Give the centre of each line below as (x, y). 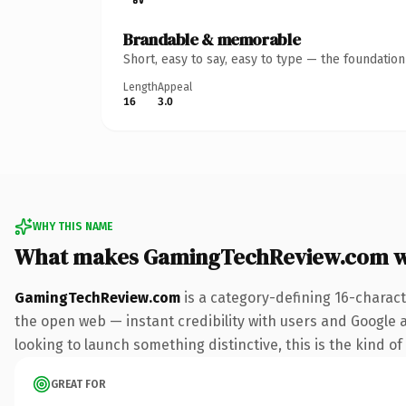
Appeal (175, 87)
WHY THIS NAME (72, 226)
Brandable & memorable (212, 39)
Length (140, 87)
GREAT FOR (78, 384)
